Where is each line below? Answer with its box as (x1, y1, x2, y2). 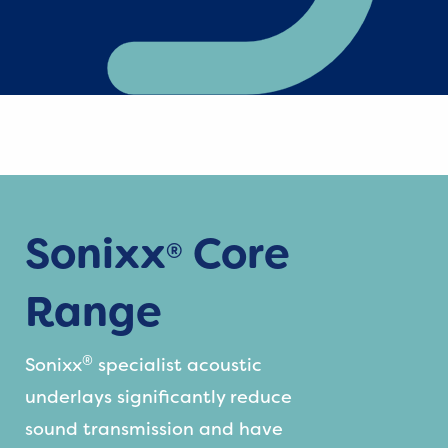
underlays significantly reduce (25, 385, 292, 410)
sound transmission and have (25, 417, 283, 442)
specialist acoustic (93, 353, 262, 378)
